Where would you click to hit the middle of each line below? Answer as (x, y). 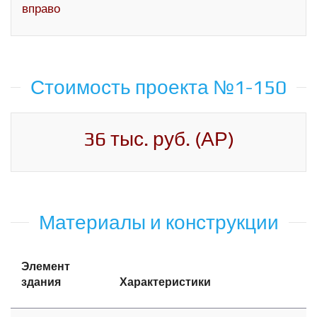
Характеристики (165, 282)
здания (41, 282)
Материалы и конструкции (158, 223)
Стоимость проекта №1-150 (158, 87)
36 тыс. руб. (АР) (158, 139)
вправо (41, 9)
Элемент (46, 267)
